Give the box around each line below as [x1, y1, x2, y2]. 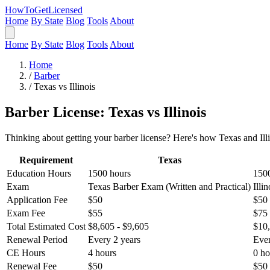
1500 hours [88, 168, 131, 178]
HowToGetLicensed [5, 5, 83, 15]
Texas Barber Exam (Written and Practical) [88, 181, 251, 192]
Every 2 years [88, 234, 140, 245]
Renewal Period [7, 234, 67, 245]
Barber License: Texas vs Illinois [5, 104, 206, 120]
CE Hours [7, 247, 45, 258]
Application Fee [7, 194, 67, 205]
